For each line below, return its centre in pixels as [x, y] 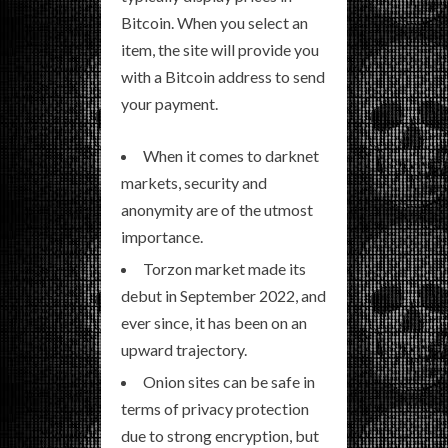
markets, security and [194, 182]
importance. [162, 236]
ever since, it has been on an [214, 322]
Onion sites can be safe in [229, 381]
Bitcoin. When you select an [214, 22]
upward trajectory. [184, 349]
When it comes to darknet [231, 155]
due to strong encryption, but [220, 435]
